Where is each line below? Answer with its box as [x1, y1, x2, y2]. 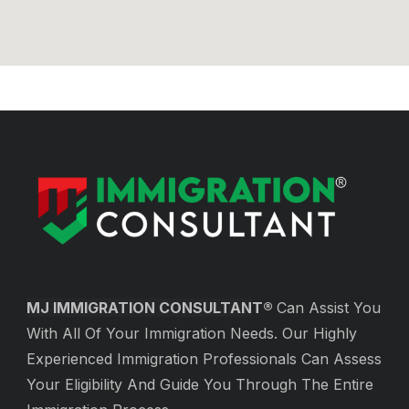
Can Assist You [277, 298, 381, 317]
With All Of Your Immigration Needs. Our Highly [26, 323, 357, 342]
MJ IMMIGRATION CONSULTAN [26, 298, 252, 317]
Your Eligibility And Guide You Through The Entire [26, 374, 373, 393]
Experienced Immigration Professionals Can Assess [26, 349, 382, 368]
